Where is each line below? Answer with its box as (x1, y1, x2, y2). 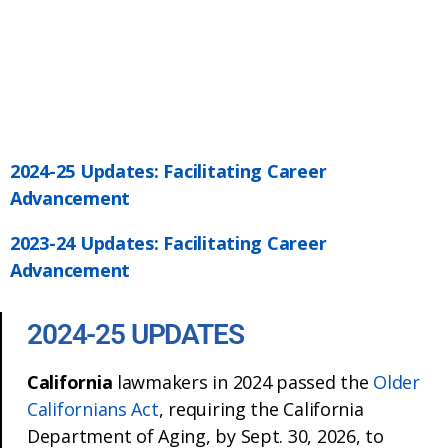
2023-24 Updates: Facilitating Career (10, 230, 327, 255)
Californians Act (27, 396, 159, 421)
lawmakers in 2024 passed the (117, 369, 374, 394)
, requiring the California (158, 396, 364, 421)
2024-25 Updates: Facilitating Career (10, 158, 327, 183)
